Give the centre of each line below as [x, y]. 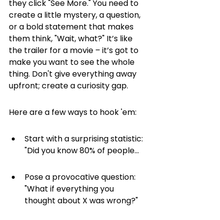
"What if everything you [70, 189]
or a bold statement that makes [72, 27]
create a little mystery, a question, [76, 15]
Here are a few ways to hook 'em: [73, 112]
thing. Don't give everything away [74, 74]
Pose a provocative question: [81, 177]
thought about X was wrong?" [81, 201]
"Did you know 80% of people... [82, 151]
